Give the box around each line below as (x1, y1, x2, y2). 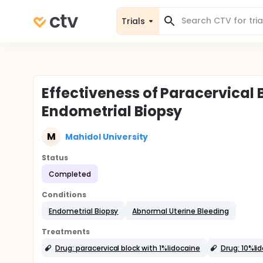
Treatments (42, 227, 90, 237)
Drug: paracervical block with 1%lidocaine (55, 242, 200, 253)
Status (42, 153, 68, 163)
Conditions (42, 190, 86, 200)
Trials (122, 15, 145, 27)
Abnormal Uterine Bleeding (132, 205, 229, 216)
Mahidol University (65, 130, 149, 143)
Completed (49, 168, 91, 179)
